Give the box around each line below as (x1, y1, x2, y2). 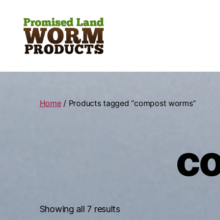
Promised (19, 57, 58, 68)
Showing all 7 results (39, 204, 120, 215)
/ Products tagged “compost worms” (61, 98, 196, 108)
